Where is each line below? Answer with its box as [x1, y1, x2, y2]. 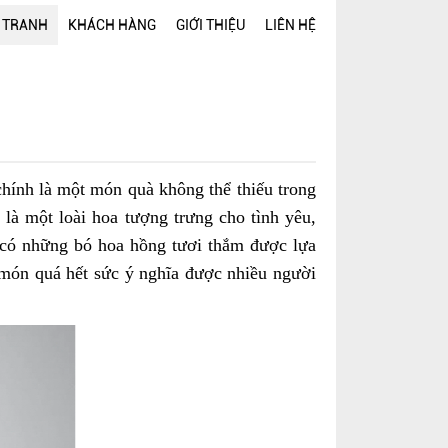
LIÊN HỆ [265, 17, 316, 33]
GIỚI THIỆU [176, 17, 245, 33]
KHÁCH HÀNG [68, 17, 156, 33]
